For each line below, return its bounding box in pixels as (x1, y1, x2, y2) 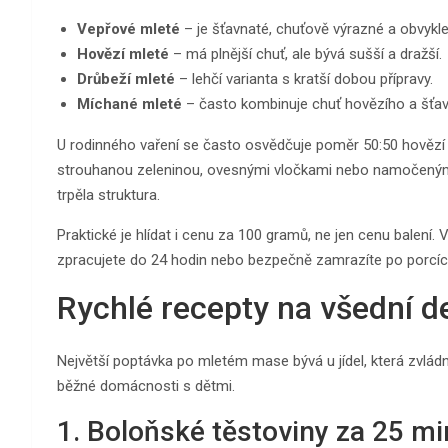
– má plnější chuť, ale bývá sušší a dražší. (169, 44, 442, 63)
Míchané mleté (77, 94, 182, 113)
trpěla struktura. (57, 185, 160, 204)
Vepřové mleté (77, 19, 180, 38)
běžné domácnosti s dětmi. (57, 376, 235, 395)
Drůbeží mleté (77, 69, 175, 88)
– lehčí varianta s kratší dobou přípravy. (175, 69, 433, 88)
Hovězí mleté (77, 44, 169, 63)
